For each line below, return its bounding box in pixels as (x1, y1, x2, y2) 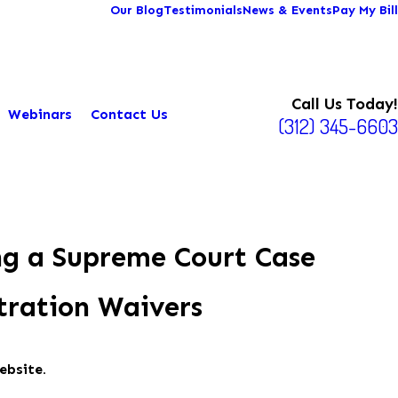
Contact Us (91, 105, 169, 123)
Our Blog (110, 3, 163, 18)
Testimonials (163, 3, 243, 18)
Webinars (8, 105, 73, 123)
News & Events (243, 3, 332, 18)
